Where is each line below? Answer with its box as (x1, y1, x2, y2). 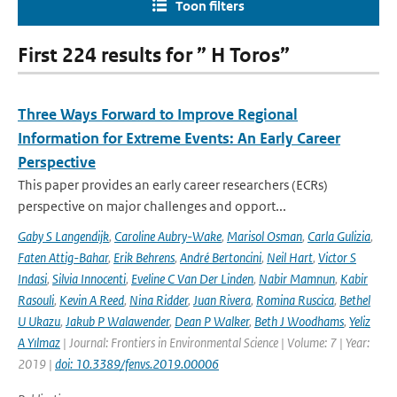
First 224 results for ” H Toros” (18, 43, 290, 67)
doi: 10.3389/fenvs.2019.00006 (55, 355, 219, 372)
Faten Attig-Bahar (18, 249, 108, 266)
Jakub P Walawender (66, 313, 169, 330)
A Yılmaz (18, 334, 60, 351)
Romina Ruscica (256, 292, 334, 308)
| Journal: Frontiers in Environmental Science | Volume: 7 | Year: (60, 334, 370, 351)
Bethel (339, 292, 370, 308)
